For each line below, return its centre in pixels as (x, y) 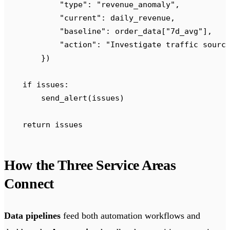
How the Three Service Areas (90, 165)
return (27, 125)
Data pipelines (32, 216)
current (80, 18)
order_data (136, 31)
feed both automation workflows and (130, 216)
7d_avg (184, 31)
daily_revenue (138, 18)
